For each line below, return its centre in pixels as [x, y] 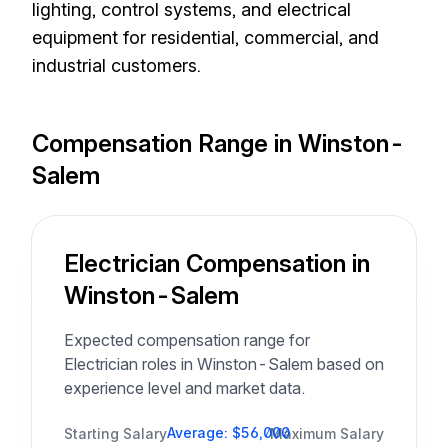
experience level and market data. [184, 388]
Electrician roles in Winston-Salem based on [224, 364]
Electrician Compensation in [217, 263]
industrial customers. [116, 65]
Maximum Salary [327, 433]
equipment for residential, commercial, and [205, 37]
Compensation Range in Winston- [218, 143]
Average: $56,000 [228, 432]
